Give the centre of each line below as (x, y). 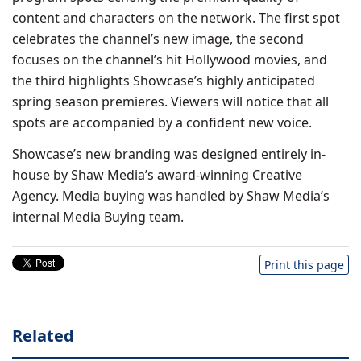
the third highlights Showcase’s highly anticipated (164, 81)
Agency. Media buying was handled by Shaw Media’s (171, 196)
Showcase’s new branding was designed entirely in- (169, 154)
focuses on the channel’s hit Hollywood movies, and (170, 60)
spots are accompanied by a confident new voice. (162, 122)
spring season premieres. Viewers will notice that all (170, 102)
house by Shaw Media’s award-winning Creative (157, 175)
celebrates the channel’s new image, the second (158, 39)
